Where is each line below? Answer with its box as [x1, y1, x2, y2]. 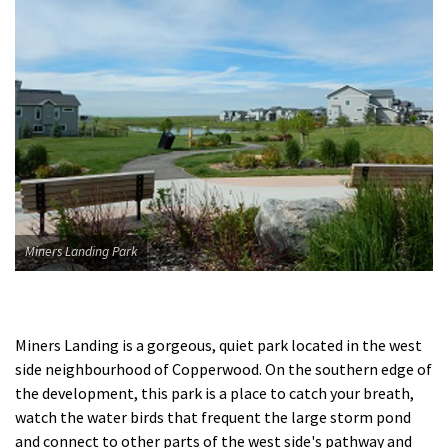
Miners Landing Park [25, 242, 137, 260]
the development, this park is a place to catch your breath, [15, 382, 414, 403]
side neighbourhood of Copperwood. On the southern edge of [15, 358, 432, 379]
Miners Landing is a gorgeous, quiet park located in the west [15, 334, 422, 355]
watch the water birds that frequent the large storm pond [15, 406, 411, 427]
